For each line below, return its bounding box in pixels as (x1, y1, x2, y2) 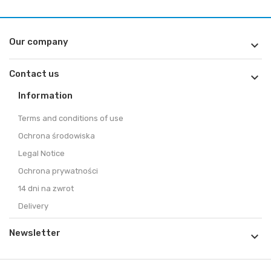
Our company (9, 36, 68, 48)
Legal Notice (18, 149, 65, 158)
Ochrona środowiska (18, 131, 95, 141)
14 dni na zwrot (18, 184, 74, 194)
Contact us (9, 68, 59, 80)
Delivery (18, 201, 48, 211)
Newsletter (9, 227, 60, 239)
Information (18, 90, 73, 102)
